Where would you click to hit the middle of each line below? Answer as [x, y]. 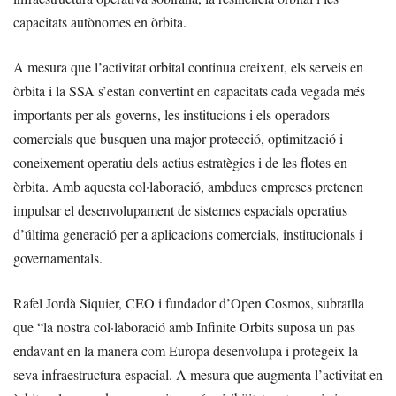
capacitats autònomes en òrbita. [100, 22]
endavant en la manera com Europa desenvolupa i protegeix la [186, 351]
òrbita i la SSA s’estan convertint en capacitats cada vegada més [189, 91]
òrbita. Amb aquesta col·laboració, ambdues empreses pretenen [188, 187]
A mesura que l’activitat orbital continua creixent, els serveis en [188, 67]
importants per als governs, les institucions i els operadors [171, 115]
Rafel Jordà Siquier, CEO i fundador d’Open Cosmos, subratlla [189, 303]
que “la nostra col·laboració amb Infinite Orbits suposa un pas [184, 327]
